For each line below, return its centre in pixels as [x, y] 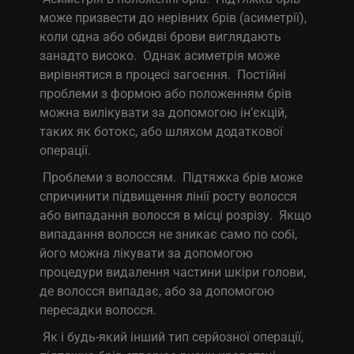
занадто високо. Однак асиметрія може [160, 55]
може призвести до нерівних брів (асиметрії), [173, 17]
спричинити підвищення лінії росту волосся [169, 196]
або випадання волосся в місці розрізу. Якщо [176, 215]
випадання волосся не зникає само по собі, [169, 234]
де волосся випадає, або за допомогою [157, 291]
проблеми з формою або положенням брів [166, 93]
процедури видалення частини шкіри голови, [173, 272]
